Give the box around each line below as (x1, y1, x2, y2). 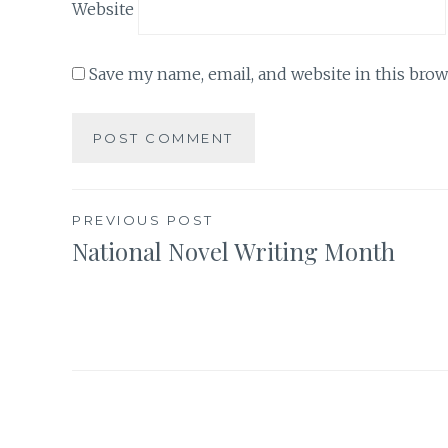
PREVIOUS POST (72, 212, 214, 229)
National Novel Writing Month (72, 235, 395, 268)
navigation (71, 256, 250, 308)
